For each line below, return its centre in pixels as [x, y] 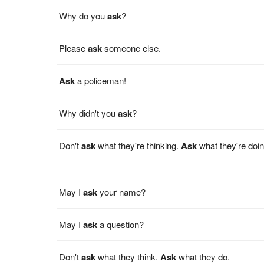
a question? [121, 224]
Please [74, 48]
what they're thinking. [138, 145]
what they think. [128, 256]
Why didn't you [89, 113]
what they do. [203, 256]
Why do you [83, 15]
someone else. [132, 48]
